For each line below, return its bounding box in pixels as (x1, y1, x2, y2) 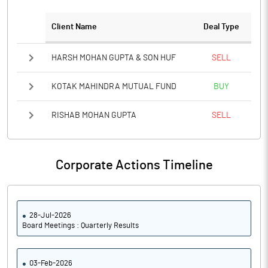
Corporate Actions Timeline (55, 159, 213, 172)
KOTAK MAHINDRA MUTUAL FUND (51, 82, 176, 91)
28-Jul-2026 (29, 212, 71, 220)
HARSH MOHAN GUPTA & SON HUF (51, 53, 176, 62)
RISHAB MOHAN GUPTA (51, 111, 136, 120)
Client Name (51, 23, 97, 31)
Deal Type (203, 23, 239, 31)
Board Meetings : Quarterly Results (22, 222, 139, 230)
